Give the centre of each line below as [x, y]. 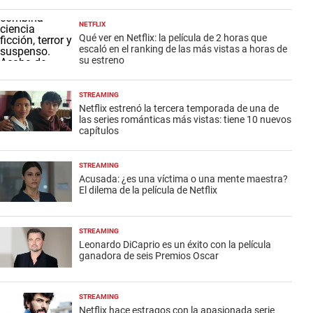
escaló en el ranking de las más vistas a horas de [183, 49]
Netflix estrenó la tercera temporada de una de [179, 108]
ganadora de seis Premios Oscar [148, 255]
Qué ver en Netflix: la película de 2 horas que [173, 37]
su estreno [101, 60]
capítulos [99, 130]
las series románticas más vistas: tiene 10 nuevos [185, 119]
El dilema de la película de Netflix [148, 190]
